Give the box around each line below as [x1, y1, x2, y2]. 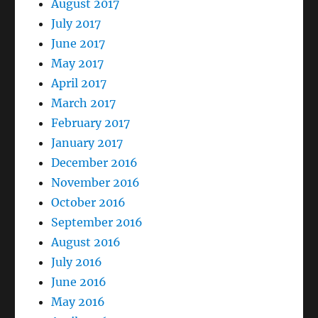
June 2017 [51, 35, 106, 50]
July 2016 [51, 254, 103, 269]
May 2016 [51, 294, 106, 309]
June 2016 [51, 274, 107, 289]
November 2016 [51, 175, 141, 190]
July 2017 [51, 16, 102, 31]
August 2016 [51, 234, 121, 249]
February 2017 [51, 115, 131, 130]
